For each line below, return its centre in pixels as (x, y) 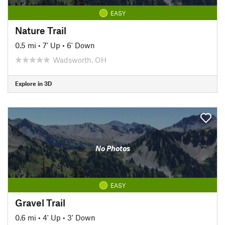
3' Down (81, 217)
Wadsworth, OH (80, 60)
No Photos (113, 148)
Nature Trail (41, 30)
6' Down (81, 45)
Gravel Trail (40, 202)
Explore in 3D (33, 83)
